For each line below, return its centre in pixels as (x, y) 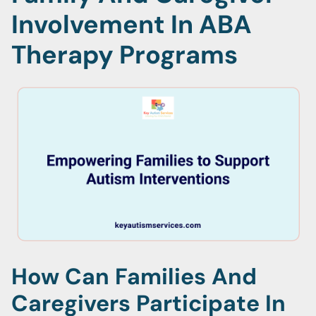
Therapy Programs (124, 55)
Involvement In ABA (132, 24)
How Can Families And (134, 276)
